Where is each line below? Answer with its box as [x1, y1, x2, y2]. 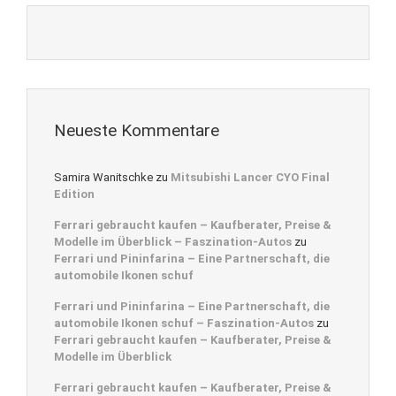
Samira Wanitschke [54, 171, 153, 185]
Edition [54, 187, 95, 202]
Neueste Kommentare [54, 119, 219, 141]
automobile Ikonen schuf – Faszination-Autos [54, 316, 314, 331]
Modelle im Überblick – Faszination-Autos [54, 235, 292, 249]
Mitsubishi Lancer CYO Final [171, 171, 330, 185]
